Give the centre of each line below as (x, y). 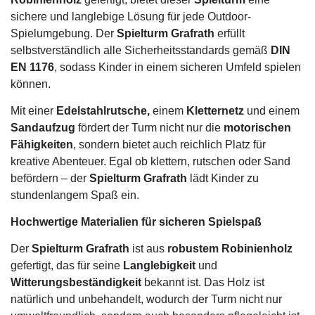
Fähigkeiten (42, 145)
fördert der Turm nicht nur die (149, 128)
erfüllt (230, 34)
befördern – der (50, 179)
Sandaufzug (43, 128)
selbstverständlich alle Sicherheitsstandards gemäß (141, 51)
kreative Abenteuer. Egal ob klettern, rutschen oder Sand (150, 162)
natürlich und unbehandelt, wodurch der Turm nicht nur (146, 300)
